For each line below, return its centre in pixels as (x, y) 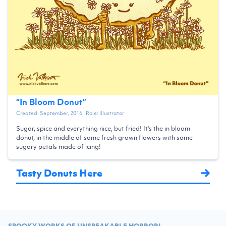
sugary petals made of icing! (59, 146)
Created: (28, 113)
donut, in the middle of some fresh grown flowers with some (104, 137)
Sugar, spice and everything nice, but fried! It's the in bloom (103, 128)
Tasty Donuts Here (59, 173)
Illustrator (112, 113)
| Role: (91, 113)
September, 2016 (61, 113)
